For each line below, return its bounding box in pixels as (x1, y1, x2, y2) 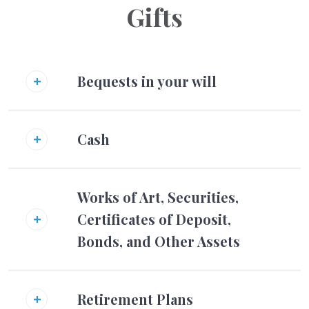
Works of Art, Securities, (77, 187, 239, 206)
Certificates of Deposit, (77, 209, 231, 228)
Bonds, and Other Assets (77, 231, 240, 250)
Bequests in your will (77, 71, 217, 90)
